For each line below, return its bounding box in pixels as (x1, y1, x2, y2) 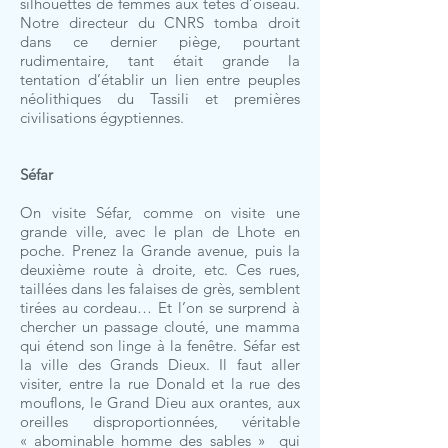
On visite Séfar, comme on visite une (20, 203, 300, 222)
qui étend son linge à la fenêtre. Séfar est (20, 336, 300, 355)
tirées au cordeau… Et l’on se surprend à (20, 298, 300, 317)
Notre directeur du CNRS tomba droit (20, 13, 300, 32)
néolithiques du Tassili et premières (20, 89, 300, 108)
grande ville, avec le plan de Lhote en (20, 222, 300, 241)
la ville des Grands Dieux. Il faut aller (20, 355, 300, 374)
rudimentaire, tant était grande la (20, 51, 300, 70)
